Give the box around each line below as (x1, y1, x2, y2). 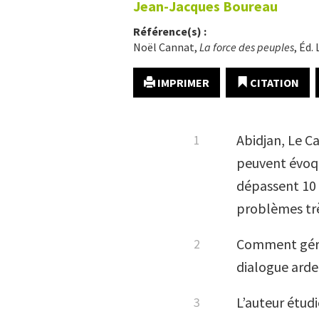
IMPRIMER (155, 75, 209, 90)
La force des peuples (199, 40, 294, 54)
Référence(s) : (133, 24, 206, 38)
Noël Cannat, (133, 40, 199, 54)
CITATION (248, 75, 299, 90)
